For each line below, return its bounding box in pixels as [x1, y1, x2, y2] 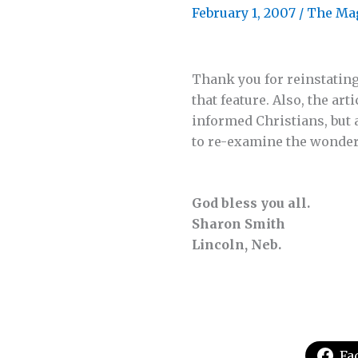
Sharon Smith [192, 216, 285, 233]
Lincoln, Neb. [192, 237, 281, 253]
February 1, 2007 [192, 5, 299, 21]
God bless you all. [192, 195, 310, 212]
